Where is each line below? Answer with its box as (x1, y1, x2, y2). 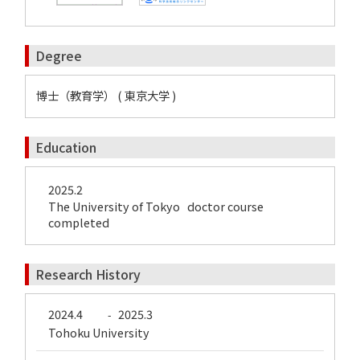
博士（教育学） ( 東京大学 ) (36, 87, 176, 104)
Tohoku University (48, 324, 149, 341)
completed (48, 214, 109, 231)
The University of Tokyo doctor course (48, 198, 268, 215)
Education (35, 137, 96, 157)
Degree (35, 46, 82, 65)
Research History (35, 264, 141, 284)
